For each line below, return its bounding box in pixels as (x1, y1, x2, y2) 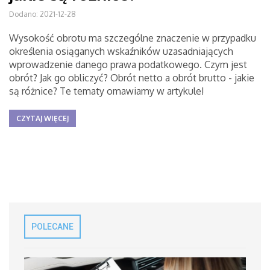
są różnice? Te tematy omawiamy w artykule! (9, 85, 204, 97)
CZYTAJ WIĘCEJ (16, 114, 69, 123)
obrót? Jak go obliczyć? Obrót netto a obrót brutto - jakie (9, 72, 254, 84)
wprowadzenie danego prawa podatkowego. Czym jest (9, 58, 247, 71)
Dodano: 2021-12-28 (9, 10, 76, 19)
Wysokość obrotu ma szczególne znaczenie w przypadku (9, 32, 256, 44)
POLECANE (31, 222, 74, 231)
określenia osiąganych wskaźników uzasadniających (9, 45, 233, 57)
